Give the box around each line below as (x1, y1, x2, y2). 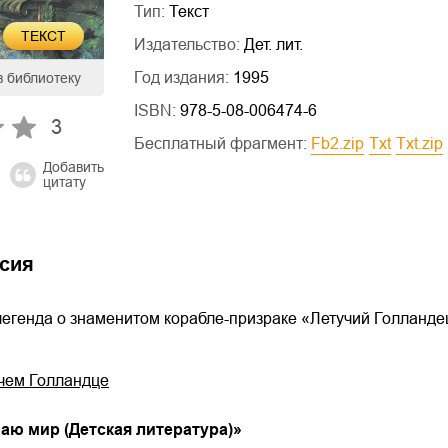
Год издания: (134, 69, 233, 86)
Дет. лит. (244, 36, 303, 53)
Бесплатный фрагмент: (134, 135, 311, 152)
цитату (43, 173, 86, 190)
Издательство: (134, 36, 244, 53)
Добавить (43, 158, 104, 175)
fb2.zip (321, 135, 364, 152)
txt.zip (406, 135, 443, 152)
